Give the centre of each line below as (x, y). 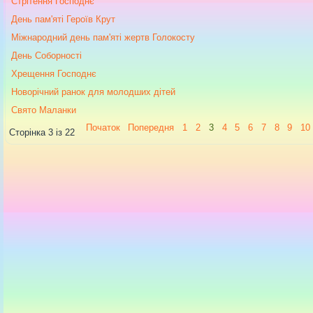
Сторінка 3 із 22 (42, 132)
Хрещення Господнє (54, 73)
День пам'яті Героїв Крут (63, 19)
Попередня (151, 127)
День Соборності (46, 55)
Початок (103, 127)
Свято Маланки (44, 110)
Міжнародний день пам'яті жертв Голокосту (103, 37)
